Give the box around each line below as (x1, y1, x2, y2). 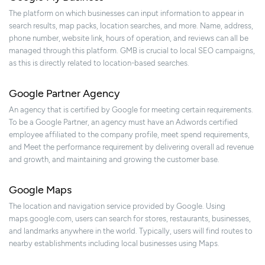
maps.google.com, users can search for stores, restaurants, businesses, (9, 214, 251, 224)
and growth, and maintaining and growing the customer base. (9, 155, 219, 164)
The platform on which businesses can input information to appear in (9, 9, 244, 18)
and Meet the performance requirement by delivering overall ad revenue (9, 143, 254, 152)
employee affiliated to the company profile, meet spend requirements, (9, 130, 250, 140)
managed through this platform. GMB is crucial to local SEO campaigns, (9, 46, 255, 56)
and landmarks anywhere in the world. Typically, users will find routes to (9, 227, 253, 236)
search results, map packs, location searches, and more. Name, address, (9, 21, 253, 31)
